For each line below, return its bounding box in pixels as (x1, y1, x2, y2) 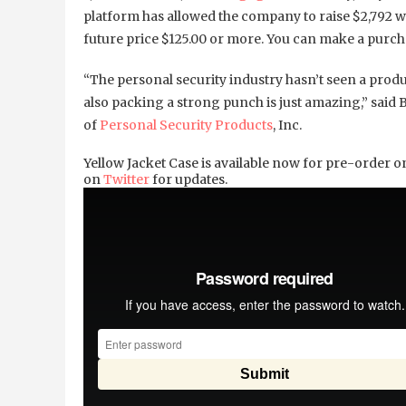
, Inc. (273, 117, 302, 134)
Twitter (103, 171, 150, 188)
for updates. (150, 171, 227, 188)
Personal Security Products (100, 117, 273, 134)
